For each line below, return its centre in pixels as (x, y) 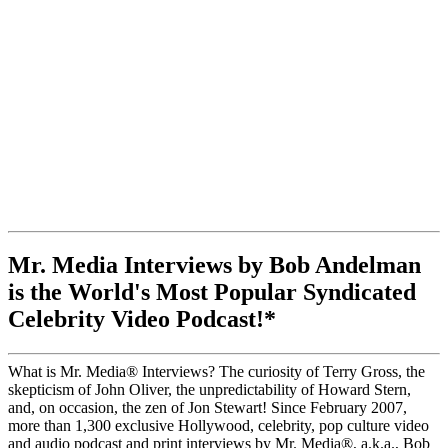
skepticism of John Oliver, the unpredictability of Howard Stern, (209, 390)
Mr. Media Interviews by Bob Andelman (214, 265)
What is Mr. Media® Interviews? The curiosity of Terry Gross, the (216, 372)
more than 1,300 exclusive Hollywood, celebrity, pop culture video (218, 426)
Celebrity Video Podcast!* (142, 319)
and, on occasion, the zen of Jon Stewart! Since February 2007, (207, 408)
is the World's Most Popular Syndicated (212, 292)
